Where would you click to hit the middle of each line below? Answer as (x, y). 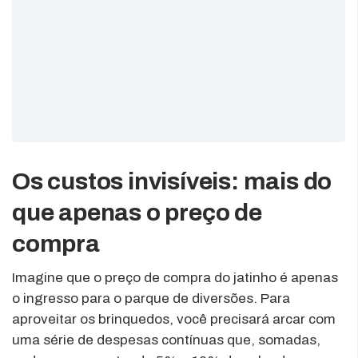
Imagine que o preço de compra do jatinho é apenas (175, 277)
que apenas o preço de (137, 212)
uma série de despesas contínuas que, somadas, (166, 340)
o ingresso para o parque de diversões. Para (151, 298)
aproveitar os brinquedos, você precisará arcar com (174, 319)
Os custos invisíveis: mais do (172, 181)
